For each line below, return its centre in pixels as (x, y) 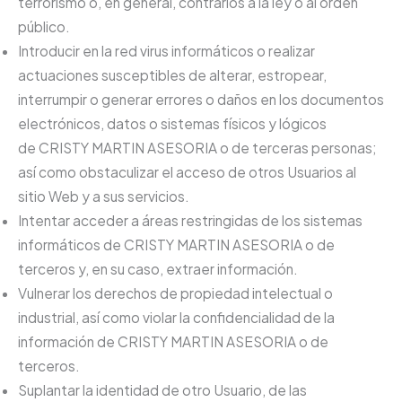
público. (44, 26)
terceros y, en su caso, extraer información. (158, 268)
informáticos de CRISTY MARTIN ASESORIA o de (176, 244)
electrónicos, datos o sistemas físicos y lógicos (172, 123)
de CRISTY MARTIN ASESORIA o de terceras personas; (197, 147)
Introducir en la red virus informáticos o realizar (166, 50)
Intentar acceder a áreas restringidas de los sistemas (190, 220)
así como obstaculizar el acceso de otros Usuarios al (187, 171)
